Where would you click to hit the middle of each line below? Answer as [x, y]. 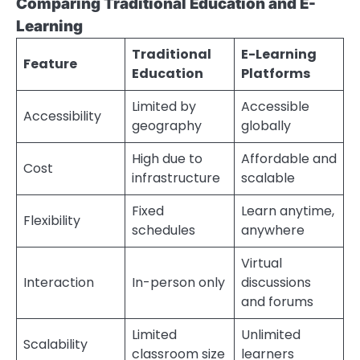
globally [266, 126]
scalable [268, 178]
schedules [164, 231]
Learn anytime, [288, 211]
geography [167, 126]
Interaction [59, 283]
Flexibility [52, 221]
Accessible [275, 107]
